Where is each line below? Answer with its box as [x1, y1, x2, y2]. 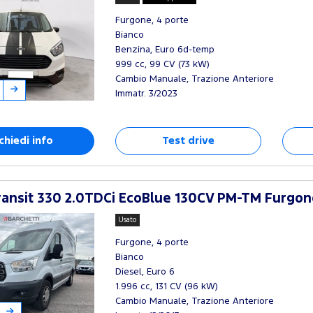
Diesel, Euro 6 [115, 268, 175, 277]
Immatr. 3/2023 [115, 89, 177, 99]
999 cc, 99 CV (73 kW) [115, 60, 210, 69]
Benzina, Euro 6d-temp [115, 45, 214, 54]
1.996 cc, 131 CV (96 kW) [115, 282, 218, 291]
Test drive [161, 136, 214, 146]
